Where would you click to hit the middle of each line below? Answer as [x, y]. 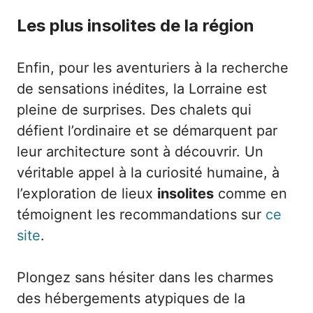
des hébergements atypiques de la [131, 298]
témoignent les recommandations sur [141, 214]
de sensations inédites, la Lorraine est [142, 89]
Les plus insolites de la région [136, 26]
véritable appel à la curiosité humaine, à [148, 173]
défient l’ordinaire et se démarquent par [147, 131]
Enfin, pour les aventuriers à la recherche [153, 68]
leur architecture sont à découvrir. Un [140, 152]
